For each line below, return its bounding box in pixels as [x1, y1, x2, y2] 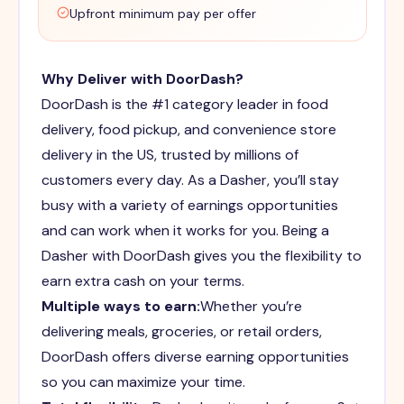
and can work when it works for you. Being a [41, 220, 329, 240]
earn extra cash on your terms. [41, 271, 244, 290]
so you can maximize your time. [41, 372, 245, 391]
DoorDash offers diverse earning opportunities [41, 346, 349, 366]
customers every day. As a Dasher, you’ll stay [41, 170, 339, 189]
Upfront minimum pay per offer [69, 5, 256, 22]
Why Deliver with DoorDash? [41, 69, 243, 88]
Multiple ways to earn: [41, 296, 200, 316]
